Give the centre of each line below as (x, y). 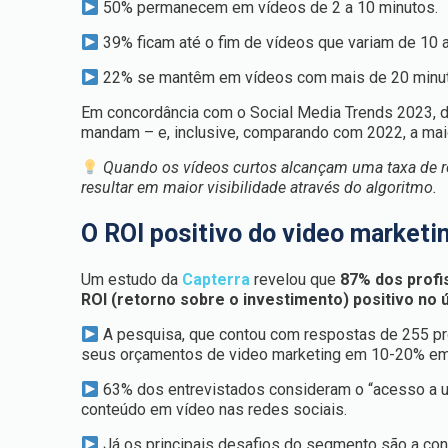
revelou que (295, 279)
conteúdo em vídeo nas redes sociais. (214, 409)
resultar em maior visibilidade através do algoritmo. (259, 187)
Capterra (218, 279)
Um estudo (121, 279)
